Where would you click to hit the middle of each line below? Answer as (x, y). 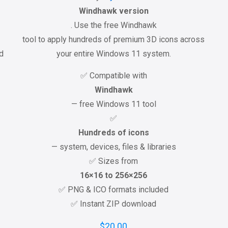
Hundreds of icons (113, 133)
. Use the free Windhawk (113, 25)
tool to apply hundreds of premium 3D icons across (114, 39)
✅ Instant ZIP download (114, 204)
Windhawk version (113, 11)
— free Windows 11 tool (113, 104)
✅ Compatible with (113, 76)
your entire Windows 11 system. (113, 54)
